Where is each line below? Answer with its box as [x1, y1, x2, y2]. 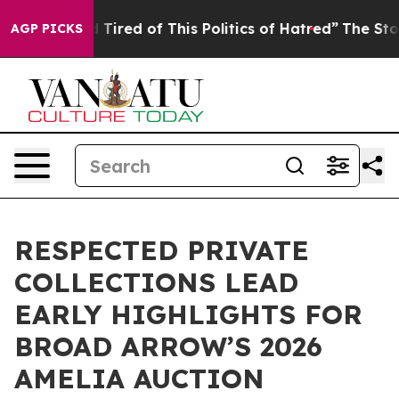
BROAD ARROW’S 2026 [14, 330, 322, 363]
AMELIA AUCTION [14, 362, 265, 395]
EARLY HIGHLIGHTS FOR [14, 297, 362, 331]
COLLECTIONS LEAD [14, 265, 298, 299]
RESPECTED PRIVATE [14, 233, 309, 267]
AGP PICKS [11, 20, 83, 37]
